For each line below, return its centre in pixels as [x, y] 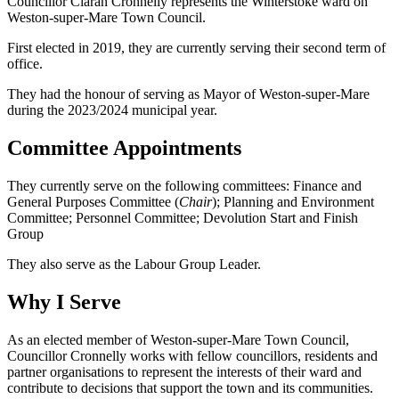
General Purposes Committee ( [93, 202]
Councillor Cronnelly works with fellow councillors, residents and [192, 356]
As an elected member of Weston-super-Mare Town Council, [178, 340]
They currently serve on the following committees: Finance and [184, 186]
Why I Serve [64, 302]
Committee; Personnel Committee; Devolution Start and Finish [183, 218]
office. [25, 64]
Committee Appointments [124, 148]
